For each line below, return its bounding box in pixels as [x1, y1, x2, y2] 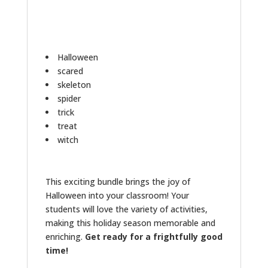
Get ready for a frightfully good [84, 230, 223, 242]
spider [57, 92, 81, 104]
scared [57, 65, 83, 77]
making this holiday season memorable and [45, 217, 215, 229]
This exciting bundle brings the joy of [45, 175, 190, 187]
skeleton [57, 78, 91, 90]
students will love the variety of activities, [45, 203, 208, 215]
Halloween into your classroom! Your [45, 189, 189, 201]
